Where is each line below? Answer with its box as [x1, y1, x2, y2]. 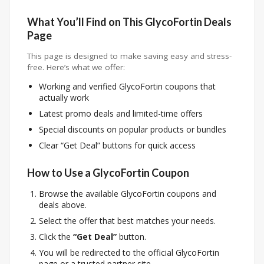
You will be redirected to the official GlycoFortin [39, 246, 219, 258]
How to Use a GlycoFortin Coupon [27, 166, 189, 179]
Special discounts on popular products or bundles [39, 124, 226, 136]
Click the [39, 230, 73, 242]
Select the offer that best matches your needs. [39, 214, 216, 226]
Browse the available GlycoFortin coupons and [39, 187, 216, 199]
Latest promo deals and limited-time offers [39, 108, 203, 120]
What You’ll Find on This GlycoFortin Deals [27, 15, 232, 28]
